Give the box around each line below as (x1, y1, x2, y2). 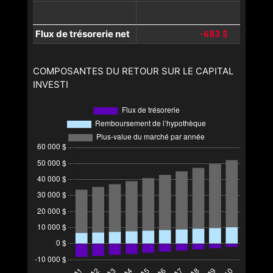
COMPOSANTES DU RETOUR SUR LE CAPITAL (33, 65, 233, 77)
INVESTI (33, 79, 68, 91)
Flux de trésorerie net (35, 28, 130, 40)
